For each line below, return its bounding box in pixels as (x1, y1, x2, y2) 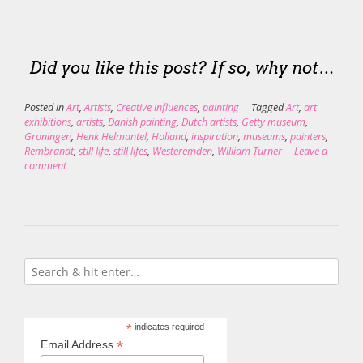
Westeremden (152, 143, 212, 158)
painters (290, 129, 326, 143)
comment (24, 158, 66, 173)
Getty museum (241, 114, 305, 129)
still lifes (113, 143, 147, 158)
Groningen (24, 129, 71, 143)
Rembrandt (24, 143, 74, 158)
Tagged (251, 100, 286, 114)
